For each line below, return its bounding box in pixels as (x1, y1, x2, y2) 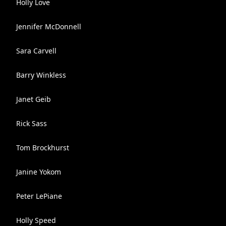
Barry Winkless (16, 70, 66, 80)
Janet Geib (16, 94, 51, 104)
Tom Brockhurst (16, 143, 69, 152)
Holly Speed (16, 215, 56, 225)
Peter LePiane (16, 191, 62, 201)
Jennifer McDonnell (16, 22, 81, 31)
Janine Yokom (16, 167, 61, 177)
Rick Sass (16, 119, 47, 128)
